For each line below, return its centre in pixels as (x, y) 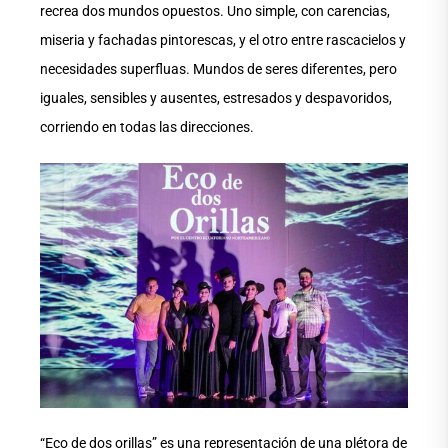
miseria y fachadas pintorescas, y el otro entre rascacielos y (223, 40)
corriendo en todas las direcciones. (147, 127)
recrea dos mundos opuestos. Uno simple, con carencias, (215, 11)
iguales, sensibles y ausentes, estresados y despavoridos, (216, 98)
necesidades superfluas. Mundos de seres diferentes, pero (218, 69)
